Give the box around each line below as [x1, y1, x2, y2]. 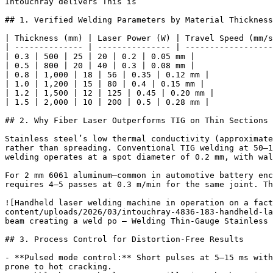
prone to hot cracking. [5, 262, 112, 271]
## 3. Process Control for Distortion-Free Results [5, 235, 244, 244]
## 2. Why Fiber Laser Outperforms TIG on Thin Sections [5, 116, 268, 125]
